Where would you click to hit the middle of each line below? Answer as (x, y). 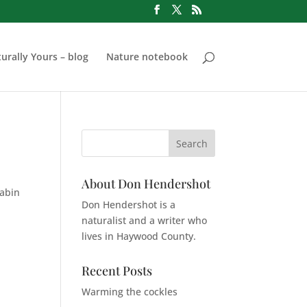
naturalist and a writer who (145, 220)
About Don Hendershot (146, 184)
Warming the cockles (130, 292)
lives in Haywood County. (139, 236)
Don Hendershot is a (129, 205)
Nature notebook (147, 56)
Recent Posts (117, 271)
